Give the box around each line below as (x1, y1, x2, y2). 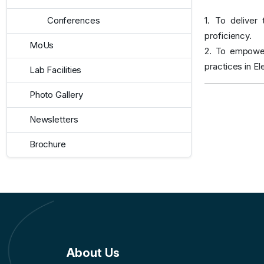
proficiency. (204, 29, 252, 41)
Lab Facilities (29, 64, 82, 76)
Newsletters (29, 114, 78, 126)
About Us (67, 245, 120, 260)
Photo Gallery (29, 89, 83, 101)
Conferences (47, 15, 100, 27)
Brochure (29, 138, 66, 150)
